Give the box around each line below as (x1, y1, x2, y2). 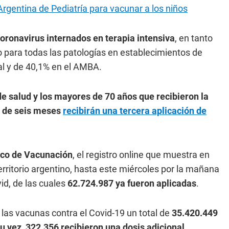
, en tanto (175, 33, 213, 43)
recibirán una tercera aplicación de (63, 105, 207, 116)
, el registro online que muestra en (73, 149, 210, 160)
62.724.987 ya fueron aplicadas (65, 178, 196, 189)
